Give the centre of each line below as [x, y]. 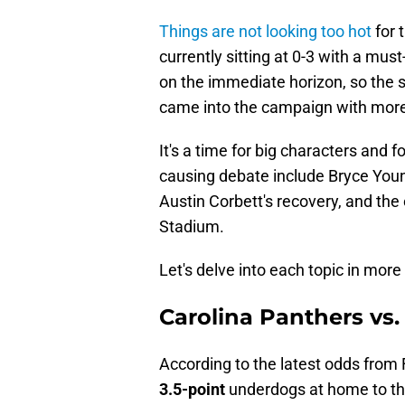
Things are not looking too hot [265, 32]
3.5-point [192, 390]
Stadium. [192, 227]
